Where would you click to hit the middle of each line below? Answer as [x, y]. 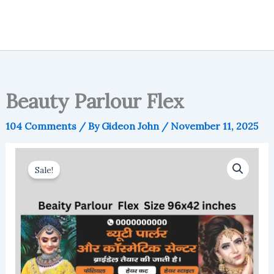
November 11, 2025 [214, 126]
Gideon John [131, 126]
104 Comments [41, 126]
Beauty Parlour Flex [94, 101]
